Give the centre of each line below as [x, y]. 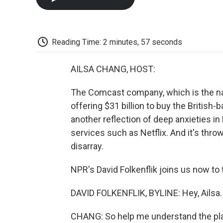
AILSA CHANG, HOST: [113, 69]
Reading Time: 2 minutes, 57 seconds [117, 42]
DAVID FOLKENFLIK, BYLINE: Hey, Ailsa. [146, 193]
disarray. [87, 146]
